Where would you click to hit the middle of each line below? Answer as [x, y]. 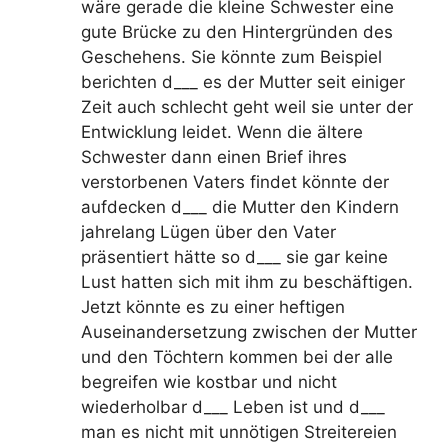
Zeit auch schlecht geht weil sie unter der [247, 107]
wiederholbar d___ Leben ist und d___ [233, 407]
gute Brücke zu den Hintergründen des [237, 32]
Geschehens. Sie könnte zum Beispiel [231, 57]
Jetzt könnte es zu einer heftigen [213, 307]
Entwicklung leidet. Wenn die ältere [222, 132]
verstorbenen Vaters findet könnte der [235, 182]
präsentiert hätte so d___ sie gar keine [234, 257]
